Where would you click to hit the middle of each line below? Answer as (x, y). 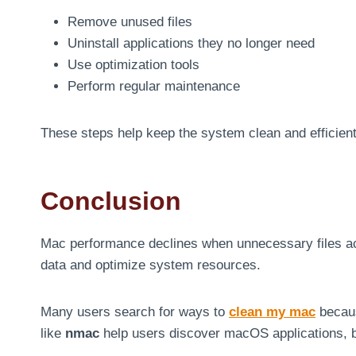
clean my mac (272, 311)
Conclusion (111, 201)
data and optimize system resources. (151, 265)
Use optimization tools (133, 64)
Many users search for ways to (135, 311)
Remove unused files (130, 21)
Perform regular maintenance (154, 86)
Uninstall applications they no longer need (191, 43)
